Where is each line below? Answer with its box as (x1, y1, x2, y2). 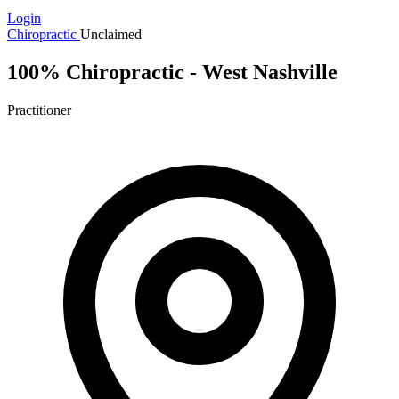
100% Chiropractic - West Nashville (7, 60, 338, 84)
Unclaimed (80, 27, 142, 42)
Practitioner (7, 102, 71, 118)
